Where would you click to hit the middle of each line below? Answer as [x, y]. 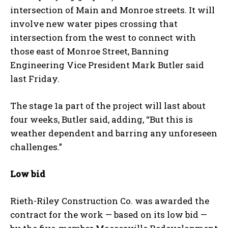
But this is [171, 119]
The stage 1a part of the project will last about [108, 105]
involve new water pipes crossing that [94, 23]
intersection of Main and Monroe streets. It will [112, 10]
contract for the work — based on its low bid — [109, 214]
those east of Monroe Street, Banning [90, 51]
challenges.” [36, 147]
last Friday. [35, 78]
